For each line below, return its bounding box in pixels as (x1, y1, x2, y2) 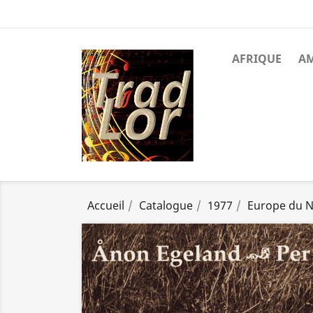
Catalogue (139, 197, 193, 213)
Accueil (87, 197, 124, 213)
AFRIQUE (232, 51, 282, 66)
